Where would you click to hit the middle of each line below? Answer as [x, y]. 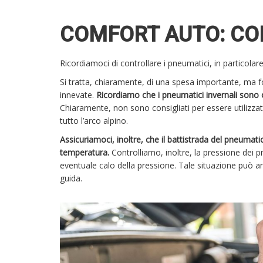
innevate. [78, 95]
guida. [71, 178]
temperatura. [85, 153]
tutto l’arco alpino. [95, 121]
